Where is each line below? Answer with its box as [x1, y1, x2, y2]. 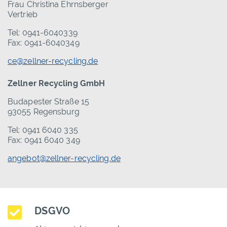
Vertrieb [8, 10, 37, 20]
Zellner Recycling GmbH [8, 79, 105, 89]
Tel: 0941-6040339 [8, 28, 78, 38]
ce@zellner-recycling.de [8, 56, 98, 66]
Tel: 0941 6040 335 [8, 125, 78, 135]
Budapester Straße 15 [8, 97, 89, 107]
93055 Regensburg [8, 107, 80, 117]
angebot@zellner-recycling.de [8, 154, 121, 164]
